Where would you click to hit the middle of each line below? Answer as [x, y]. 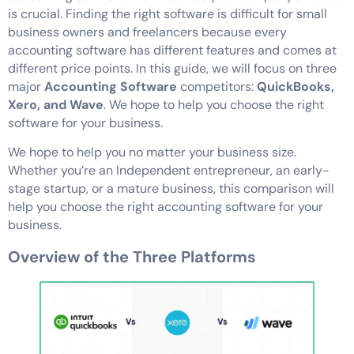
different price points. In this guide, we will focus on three [172, 68]
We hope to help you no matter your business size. [152, 152]
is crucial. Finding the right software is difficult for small [168, 13]
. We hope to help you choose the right [214, 104]
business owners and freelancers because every [147, 32]
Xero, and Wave [56, 104]
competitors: [218, 86]
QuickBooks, [296, 86]
